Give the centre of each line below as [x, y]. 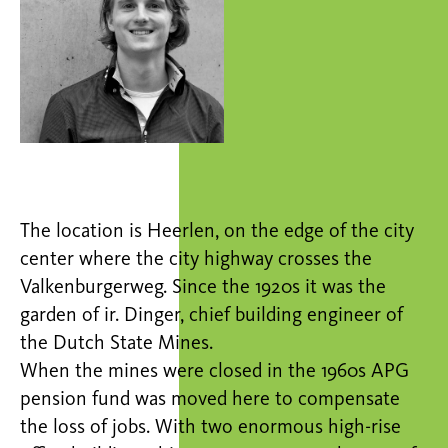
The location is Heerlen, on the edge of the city [217, 231]
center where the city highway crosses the [196, 259]
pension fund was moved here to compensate [210, 399]
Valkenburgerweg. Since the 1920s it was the [203, 287]
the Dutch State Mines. [119, 343]
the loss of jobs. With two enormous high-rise [210, 427]
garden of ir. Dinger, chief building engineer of [211, 315]
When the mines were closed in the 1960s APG [214, 371]
